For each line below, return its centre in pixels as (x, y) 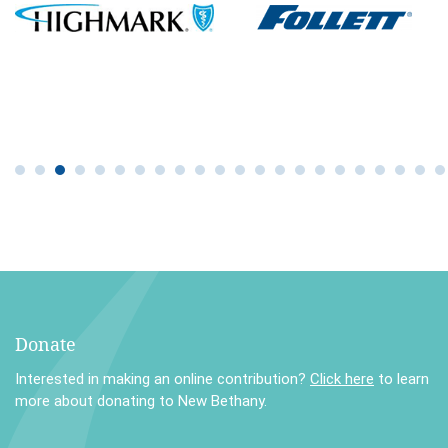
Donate (45, 343)
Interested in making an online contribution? (162, 378)
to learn (401, 378)
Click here (342, 378)
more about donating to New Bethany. (141, 400)
